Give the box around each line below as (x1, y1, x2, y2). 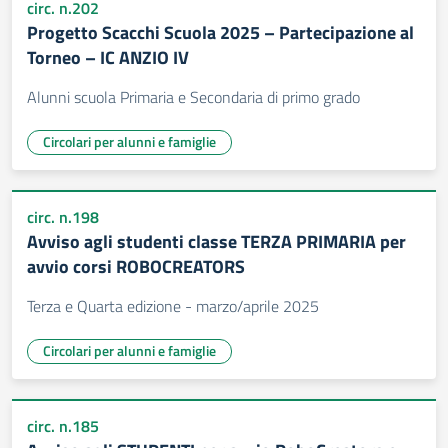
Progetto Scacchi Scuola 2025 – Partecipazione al (27, 19, 414, 46)
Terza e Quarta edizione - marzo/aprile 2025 (27, 294, 319, 318)
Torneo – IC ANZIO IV (27, 44, 189, 71)
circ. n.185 (27, 414, 99, 438)
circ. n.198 (27, 205, 99, 229)
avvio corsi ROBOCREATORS (27, 253, 245, 280)
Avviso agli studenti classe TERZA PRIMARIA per (27, 228, 406, 255)
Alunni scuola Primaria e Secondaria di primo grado (27, 85, 360, 109)
